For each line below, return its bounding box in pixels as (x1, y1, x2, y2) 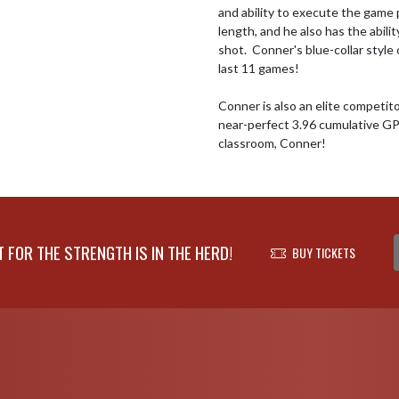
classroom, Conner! (218, 135, 326, 151)
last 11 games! (218, 61, 307, 76)
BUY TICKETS (291, 242, 355, 262)
